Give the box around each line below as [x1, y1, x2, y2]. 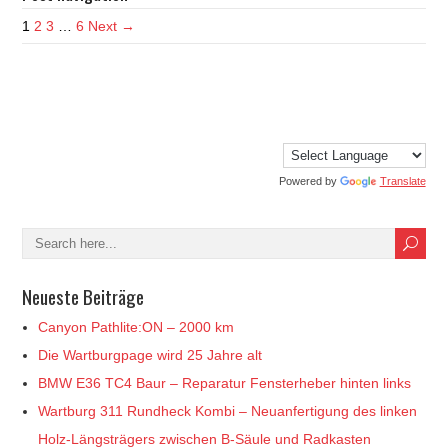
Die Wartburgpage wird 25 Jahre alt [38, 346, 263, 363]
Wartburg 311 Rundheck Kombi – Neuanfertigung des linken [38, 402, 418, 419]
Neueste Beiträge [22, 281, 145, 310]
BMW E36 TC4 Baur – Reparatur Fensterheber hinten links [38, 374, 412, 391]
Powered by [278, 174, 340, 187]
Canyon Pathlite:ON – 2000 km [38, 318, 235, 335]
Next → [88, 17, 136, 34]
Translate [379, 174, 426, 187]
